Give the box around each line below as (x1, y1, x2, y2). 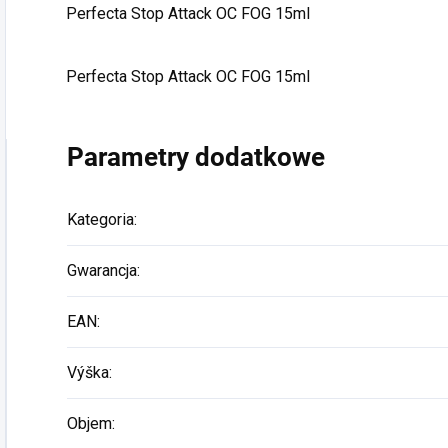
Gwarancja (67, 261, 137, 280)
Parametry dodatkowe (67, 142, 325, 172)
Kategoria (67, 210, 134, 229)
